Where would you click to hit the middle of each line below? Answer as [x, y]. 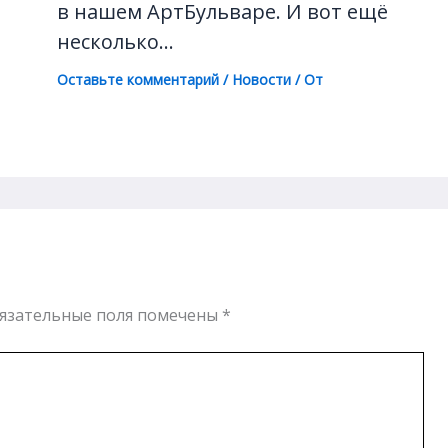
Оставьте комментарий [137, 80]
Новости [261, 80]
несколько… [115, 42]
